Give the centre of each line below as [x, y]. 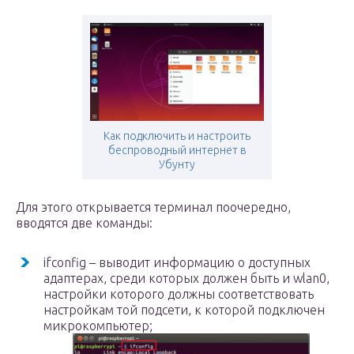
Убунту [177, 164]
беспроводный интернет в [177, 150]
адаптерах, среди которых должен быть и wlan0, [186, 278]
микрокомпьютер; [98, 326]
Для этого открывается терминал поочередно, [153, 207]
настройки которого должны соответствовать [179, 294]
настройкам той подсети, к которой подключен [184, 310]
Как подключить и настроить [177, 136]
